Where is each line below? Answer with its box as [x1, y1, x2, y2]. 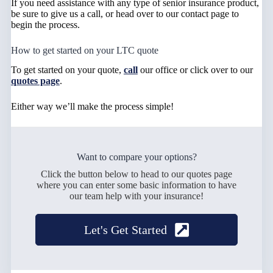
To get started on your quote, [10, 65, 124, 76]
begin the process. [10, 19, 80, 30]
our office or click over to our [140, 65, 253, 76]
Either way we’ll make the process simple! [10, 101, 174, 112]
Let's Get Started [84, 223, 167, 237]
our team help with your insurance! [69, 191, 204, 202]
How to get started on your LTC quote [10, 44, 158, 55]
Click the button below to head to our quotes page [41, 169, 232, 180]
